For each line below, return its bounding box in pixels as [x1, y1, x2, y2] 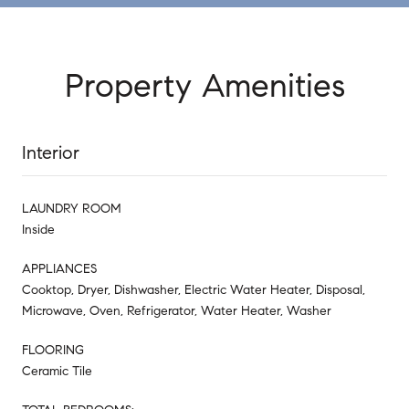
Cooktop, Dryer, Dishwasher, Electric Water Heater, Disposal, [22, 281, 365, 298]
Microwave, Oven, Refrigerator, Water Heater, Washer [22, 302, 331, 319]
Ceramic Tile [22, 362, 92, 379]
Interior [22, 141, 79, 164]
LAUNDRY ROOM [22, 200, 121, 216]
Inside [22, 221, 55, 237]
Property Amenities [64, 64, 345, 106]
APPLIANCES [22, 260, 97, 277]
